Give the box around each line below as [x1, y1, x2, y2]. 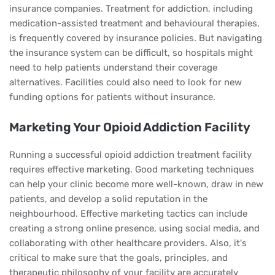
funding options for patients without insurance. [9, 91, 215, 103]
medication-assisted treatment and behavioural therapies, [9, 18, 260, 29]
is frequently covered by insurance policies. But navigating [9, 33, 262, 44]
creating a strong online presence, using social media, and [9, 223, 260, 234]
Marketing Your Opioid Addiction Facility [9, 120, 250, 134]
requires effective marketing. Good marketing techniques [9, 164, 254, 175]
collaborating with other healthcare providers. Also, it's [9, 238, 247, 249]
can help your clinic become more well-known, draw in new [9, 179, 263, 190]
